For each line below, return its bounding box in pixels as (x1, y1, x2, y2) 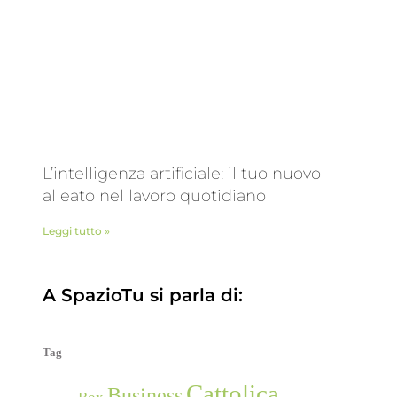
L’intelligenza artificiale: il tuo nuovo (43, 163, 321, 183)
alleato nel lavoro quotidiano (43, 185, 266, 206)
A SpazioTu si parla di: (43, 284, 243, 306)
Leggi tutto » (43, 223, 110, 237)
